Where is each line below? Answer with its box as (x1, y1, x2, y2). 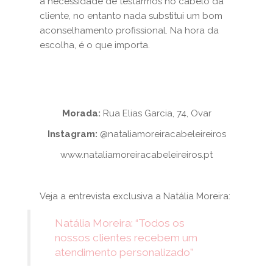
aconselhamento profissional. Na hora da (40, 25, 219, 36)
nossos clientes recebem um (55, 232, 197, 244)
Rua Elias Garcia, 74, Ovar (102, 108, 211, 119)
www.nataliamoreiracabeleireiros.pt (60, 149, 213, 160)
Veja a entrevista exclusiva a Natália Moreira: (40, 191, 230, 202)
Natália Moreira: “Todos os (55, 217, 185, 229)
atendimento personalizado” (55, 246, 193, 258)
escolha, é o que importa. (40, 40, 150, 51)
